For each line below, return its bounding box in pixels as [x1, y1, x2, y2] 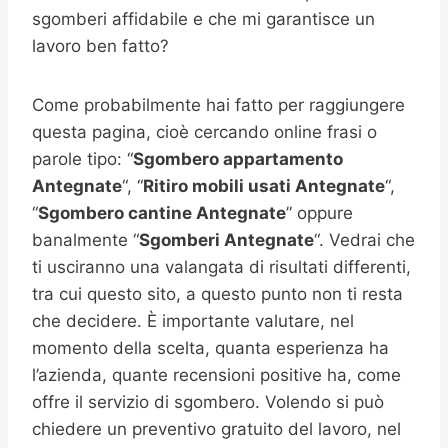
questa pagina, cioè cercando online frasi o [32, 122, 377, 142]
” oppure [286, 203, 353, 223]
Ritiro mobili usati [143, 176, 295, 196]
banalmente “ [32, 230, 139, 250]
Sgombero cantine [38, 203, 196, 223]
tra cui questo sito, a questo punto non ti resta [32, 284, 403, 304]
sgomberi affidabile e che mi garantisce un [32, 9, 375, 29]
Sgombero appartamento [133, 149, 343, 169]
